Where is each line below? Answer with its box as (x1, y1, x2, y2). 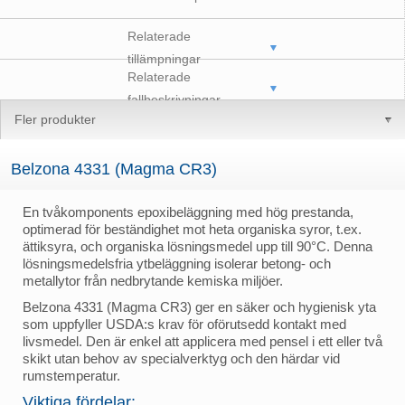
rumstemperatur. (23, 367, 120, 383)
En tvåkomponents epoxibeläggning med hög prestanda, (23, 203, 353, 220)
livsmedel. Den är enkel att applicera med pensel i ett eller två (23, 333, 382, 349)
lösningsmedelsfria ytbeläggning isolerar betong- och (23, 255, 331, 271)
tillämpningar (127, 51, 201, 66)
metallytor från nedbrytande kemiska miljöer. (23, 272, 287, 288)
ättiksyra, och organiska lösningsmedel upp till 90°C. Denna (23, 238, 372, 254)
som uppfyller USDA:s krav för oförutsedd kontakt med (23, 316, 346, 332)
